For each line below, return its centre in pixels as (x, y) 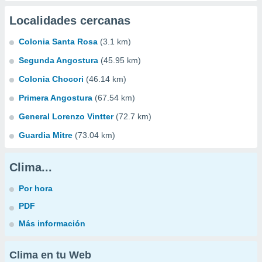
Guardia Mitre (46, 135)
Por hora (36, 188)
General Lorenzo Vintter (66, 116)
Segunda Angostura (58, 60)
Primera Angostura (56, 98)
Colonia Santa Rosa (58, 42)
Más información (52, 223)
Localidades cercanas (70, 20)
